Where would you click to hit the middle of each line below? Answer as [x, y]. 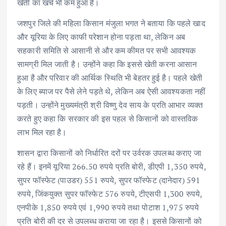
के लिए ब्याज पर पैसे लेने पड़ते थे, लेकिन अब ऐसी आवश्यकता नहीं [111, 91]
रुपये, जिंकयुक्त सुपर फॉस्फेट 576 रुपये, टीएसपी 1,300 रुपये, [110, 193]
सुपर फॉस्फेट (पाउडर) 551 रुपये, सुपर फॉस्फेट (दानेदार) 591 [109, 180]
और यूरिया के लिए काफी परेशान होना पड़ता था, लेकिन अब [101, 37]
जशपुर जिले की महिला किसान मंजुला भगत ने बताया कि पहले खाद [111, 23]
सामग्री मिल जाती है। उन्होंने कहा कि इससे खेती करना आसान [107, 64]
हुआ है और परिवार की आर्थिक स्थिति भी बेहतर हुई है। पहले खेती [110, 77]
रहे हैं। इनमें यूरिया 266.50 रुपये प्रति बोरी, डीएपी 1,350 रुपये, [111, 166]
